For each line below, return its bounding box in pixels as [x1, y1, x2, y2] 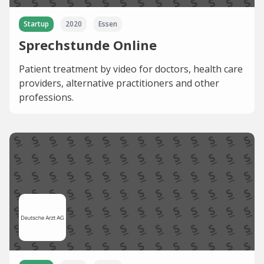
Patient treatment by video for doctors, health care [19, 62, 243, 76]
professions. [19, 91, 74, 104]
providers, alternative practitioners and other [19, 77, 219, 90]
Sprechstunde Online [19, 36, 157, 54]
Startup [24, 19, 49, 29]
